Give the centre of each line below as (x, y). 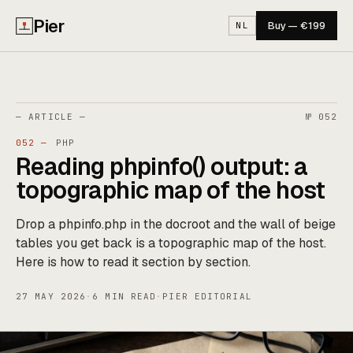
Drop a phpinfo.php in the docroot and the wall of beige (176, 224)
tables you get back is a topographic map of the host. (171, 243)
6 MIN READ (124, 296)
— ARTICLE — (51, 117)
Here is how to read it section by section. (133, 262)
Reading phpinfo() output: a (162, 167)
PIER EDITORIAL (207, 296)
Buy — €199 (296, 26)
